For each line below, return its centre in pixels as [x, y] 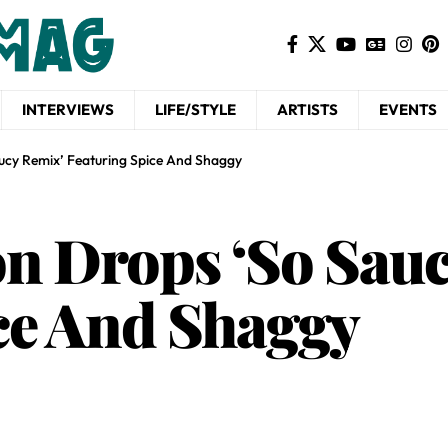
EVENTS [408, 109]
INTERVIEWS [68, 109]
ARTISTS [307, 109]
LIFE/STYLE [195, 109]
